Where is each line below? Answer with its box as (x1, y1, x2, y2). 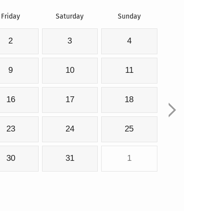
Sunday (117, 12, 141, 21)
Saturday (56, 12, 84, 21)
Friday (1, 12, 20, 21)
